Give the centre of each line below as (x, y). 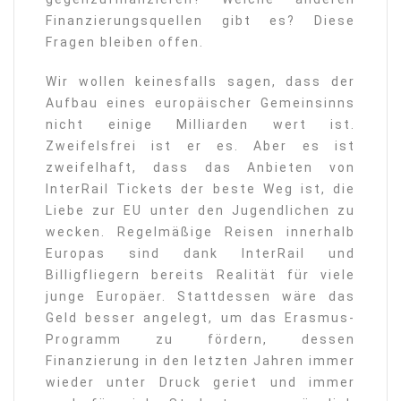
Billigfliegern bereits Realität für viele (200, 275)
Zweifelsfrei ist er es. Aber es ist (200, 146)
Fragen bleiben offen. (125, 42)
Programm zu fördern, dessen (200, 339)
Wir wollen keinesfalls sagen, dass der (200, 81)
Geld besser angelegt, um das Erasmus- (200, 318)
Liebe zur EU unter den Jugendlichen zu (200, 210)
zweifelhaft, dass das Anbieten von (200, 167)
